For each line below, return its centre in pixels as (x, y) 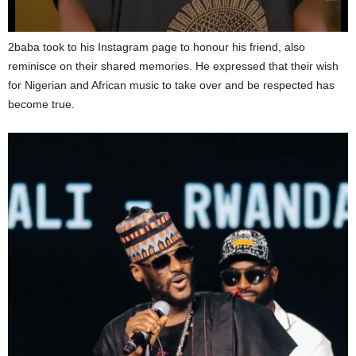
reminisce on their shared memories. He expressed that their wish (173, 66)
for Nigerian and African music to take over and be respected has (171, 85)
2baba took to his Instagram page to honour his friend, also (157, 46)
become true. (41, 104)
